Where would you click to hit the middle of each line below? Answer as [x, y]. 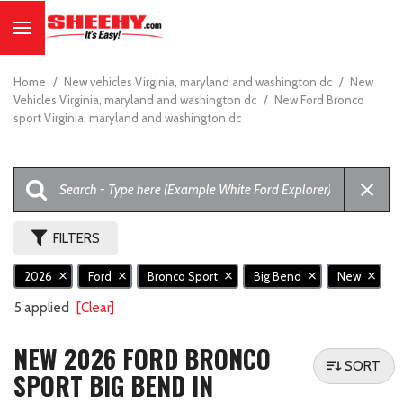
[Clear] [95, 308]
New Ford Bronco [319, 100]
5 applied [43, 308]
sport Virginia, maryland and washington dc [127, 118]
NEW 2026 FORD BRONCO [142, 359]
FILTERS [76, 238]
